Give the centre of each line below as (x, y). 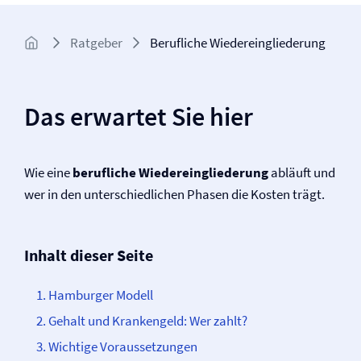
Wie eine (48, 172)
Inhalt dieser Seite (89, 255)
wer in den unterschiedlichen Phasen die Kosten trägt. (174, 194)
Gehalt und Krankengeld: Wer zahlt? (148, 321)
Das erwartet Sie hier (139, 117)
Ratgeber (96, 42)
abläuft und (302, 172)
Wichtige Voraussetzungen (123, 346)
